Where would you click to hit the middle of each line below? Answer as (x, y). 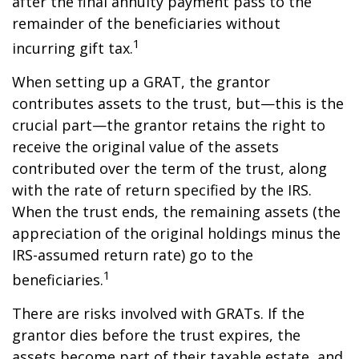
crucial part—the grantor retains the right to (169, 125)
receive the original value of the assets (145, 147)
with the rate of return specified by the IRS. (162, 190)
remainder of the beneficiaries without (146, 23)
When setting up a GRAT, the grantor (141, 82)
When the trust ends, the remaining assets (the (176, 212)
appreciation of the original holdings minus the (176, 233)
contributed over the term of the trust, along (169, 168)
